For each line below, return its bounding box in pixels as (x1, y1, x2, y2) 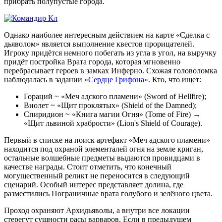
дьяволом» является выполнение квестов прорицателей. (4, 39, 194, 48)
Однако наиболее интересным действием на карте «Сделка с (4, 30, 210, 39)
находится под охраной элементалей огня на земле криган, (4, 144, 203, 153)
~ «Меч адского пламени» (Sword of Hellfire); (53, 92, 206, 101)
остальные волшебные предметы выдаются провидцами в (4, 153, 200, 162)
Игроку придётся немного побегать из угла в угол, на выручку (4, 48, 217, 57)
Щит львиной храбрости (28, 118, 111, 127)
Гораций (24, 92, 53, 101)
